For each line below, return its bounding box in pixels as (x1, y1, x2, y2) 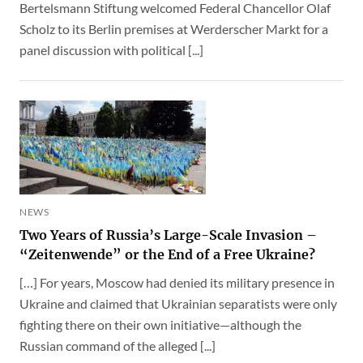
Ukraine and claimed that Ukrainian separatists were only (19, 295, 337, 311)
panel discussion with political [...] (19, 42, 203, 58)
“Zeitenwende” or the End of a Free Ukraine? (19, 246, 315, 263)
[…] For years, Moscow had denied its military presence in (19, 274, 335, 290)
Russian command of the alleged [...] (19, 337, 216, 353)
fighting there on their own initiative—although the (19, 316, 301, 332)
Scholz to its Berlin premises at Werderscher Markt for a (19, 21, 328, 37)
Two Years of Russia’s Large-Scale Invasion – (19, 226, 317, 243)
